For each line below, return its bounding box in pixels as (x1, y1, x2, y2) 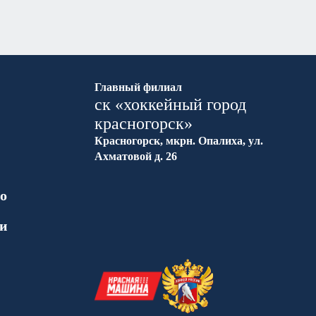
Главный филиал (95, 81, 182, 93)
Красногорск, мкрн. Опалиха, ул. (95, 135, 263, 147)
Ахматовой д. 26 (95, 150, 177, 162)
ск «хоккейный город (95, 95, 246, 114)
